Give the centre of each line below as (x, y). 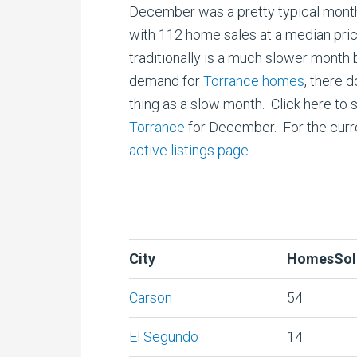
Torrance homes (254, 81)
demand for (166, 81)
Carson (151, 298)
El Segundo (164, 337)
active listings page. (190, 150)
